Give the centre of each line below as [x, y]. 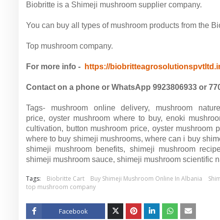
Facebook [74, 211]
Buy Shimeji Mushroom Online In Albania [146, 179]
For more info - [55, 67]
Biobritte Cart [66, 179]
